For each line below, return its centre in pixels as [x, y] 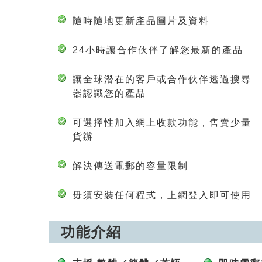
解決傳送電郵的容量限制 [130, 166]
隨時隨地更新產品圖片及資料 [141, 21]
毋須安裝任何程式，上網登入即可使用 [162, 195]
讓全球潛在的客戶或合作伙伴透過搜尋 [162, 79]
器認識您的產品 [109, 93]
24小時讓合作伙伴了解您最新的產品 [158, 50]
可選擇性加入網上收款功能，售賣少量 [162, 123]
